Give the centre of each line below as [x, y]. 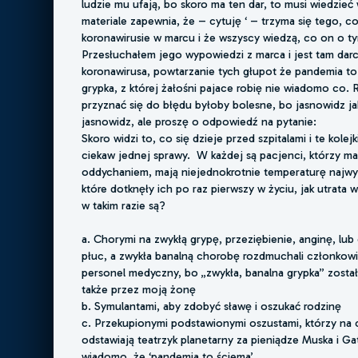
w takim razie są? [124, 206]
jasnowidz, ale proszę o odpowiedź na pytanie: [199, 122]
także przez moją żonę [139, 290]
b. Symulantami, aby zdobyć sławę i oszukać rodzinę [212, 306]
